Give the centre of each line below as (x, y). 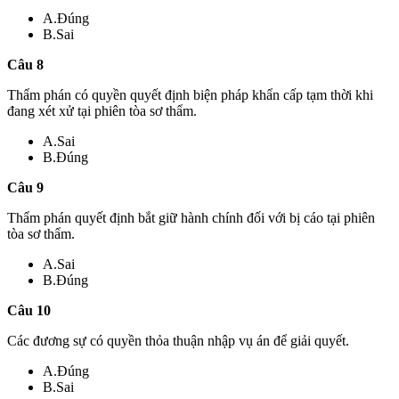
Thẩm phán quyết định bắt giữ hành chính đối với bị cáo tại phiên (191, 217)
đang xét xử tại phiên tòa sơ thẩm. (102, 110)
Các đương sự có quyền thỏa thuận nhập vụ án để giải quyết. (178, 340)
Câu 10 (29, 310)
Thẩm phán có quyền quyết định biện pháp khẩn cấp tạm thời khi (190, 94)
